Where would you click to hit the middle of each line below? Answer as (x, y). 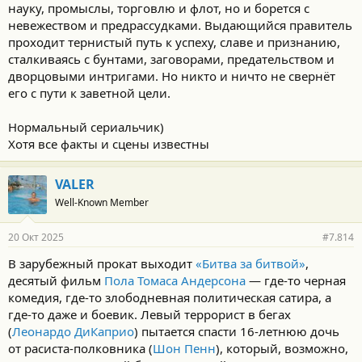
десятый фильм (56, 280)
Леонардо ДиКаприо (73, 331)
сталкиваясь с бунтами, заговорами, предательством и (171, 59)
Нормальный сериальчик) (86, 127)
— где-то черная (296, 280)
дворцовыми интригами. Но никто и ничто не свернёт (172, 76)
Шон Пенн (184, 348)
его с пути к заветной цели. (89, 93)
